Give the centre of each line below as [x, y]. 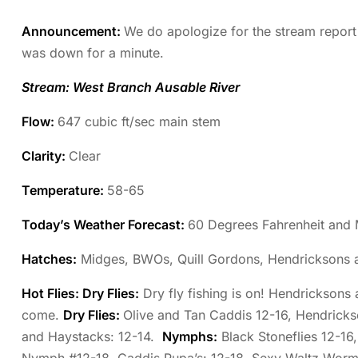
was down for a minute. [93, 53]
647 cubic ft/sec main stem [139, 122]
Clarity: [45, 156]
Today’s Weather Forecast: [103, 225]
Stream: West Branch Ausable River [131, 88]
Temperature [61, 191]
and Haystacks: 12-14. [92, 337]
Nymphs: [190, 337]
